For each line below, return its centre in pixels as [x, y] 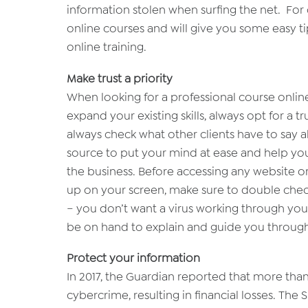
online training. [107, 47]
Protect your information [133, 258]
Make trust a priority [120, 78]
